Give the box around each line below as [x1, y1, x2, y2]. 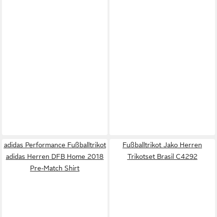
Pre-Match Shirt [30, 164, 79, 172]
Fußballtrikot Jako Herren [123, 140, 202, 149]
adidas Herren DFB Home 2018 [6, 152, 104, 160]
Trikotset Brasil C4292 [127, 152, 198, 160]
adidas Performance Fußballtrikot [3, 140, 106, 149]
